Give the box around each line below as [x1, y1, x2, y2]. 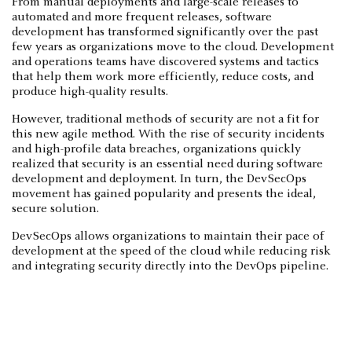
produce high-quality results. [12, 85, 168, 98]
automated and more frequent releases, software [12, 10, 272, 24]
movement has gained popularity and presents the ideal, [12, 187, 316, 200]
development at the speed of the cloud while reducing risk [12, 244, 331, 258]
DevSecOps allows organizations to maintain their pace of [12, 229, 324, 243]
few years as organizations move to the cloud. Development [12, 40, 334, 53]
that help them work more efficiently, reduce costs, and [12, 70, 313, 83]
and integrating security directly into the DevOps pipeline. [12, 259, 328, 273]
